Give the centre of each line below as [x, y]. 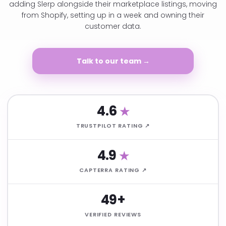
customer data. [113, 26]
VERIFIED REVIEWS [113, 214]
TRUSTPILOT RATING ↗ [113, 126]
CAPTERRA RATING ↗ [113, 170]
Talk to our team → [113, 61]
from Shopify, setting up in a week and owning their [113, 15]
